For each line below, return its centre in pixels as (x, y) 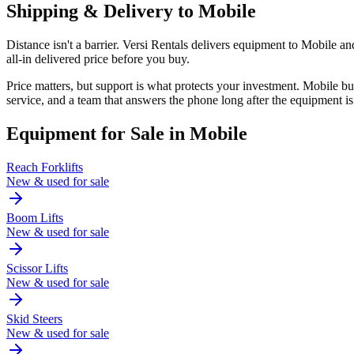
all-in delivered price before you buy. (98, 59)
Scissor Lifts (37, 268)
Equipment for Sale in (98, 134)
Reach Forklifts (45, 167)
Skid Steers (34, 319)
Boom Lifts (35, 218)
